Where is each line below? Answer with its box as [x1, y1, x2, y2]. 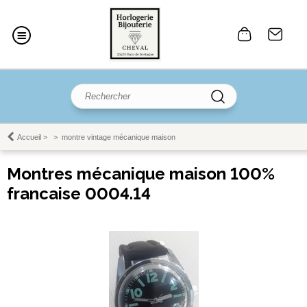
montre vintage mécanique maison [62, 133, 175, 141]
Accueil [17, 133, 41, 141]
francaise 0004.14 [7, 184, 151, 204]
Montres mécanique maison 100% [7, 164, 275, 184]
